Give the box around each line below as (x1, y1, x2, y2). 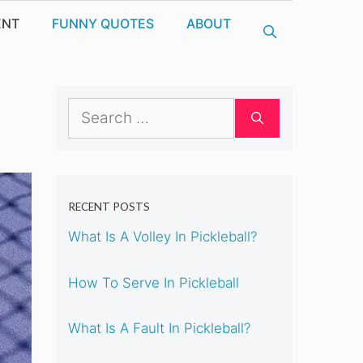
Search (66, 100, 112, 117)
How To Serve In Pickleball (67, 274, 239, 291)
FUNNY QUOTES (52, 15, 154, 32)
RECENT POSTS (67, 199, 150, 213)
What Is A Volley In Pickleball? (67, 228, 257, 246)
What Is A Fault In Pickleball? (67, 320, 250, 337)
